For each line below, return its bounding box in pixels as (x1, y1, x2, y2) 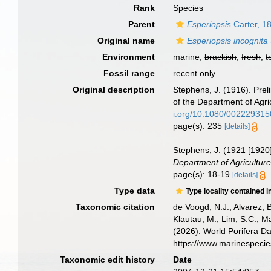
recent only (173, 68, 216, 78)
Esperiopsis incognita (187, 36, 269, 45)
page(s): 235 (173, 121, 225, 131)
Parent (128, 19, 155, 29)
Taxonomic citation (76, 202, 155, 212)
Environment (102, 52, 155, 62)
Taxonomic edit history (60, 255, 155, 264)
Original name (97, 36, 155, 45)
